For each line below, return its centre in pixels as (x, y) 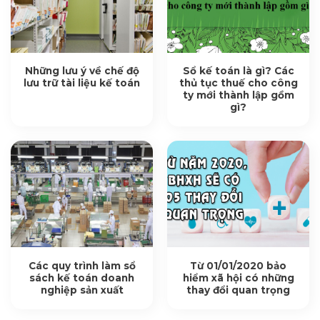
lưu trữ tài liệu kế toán (82, 83)
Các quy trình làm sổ (82, 266)
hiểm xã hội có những (238, 278)
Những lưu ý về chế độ (82, 71)
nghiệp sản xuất (82, 290)
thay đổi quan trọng (238, 290)
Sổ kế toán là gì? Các (238, 71)
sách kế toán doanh (82, 278)
